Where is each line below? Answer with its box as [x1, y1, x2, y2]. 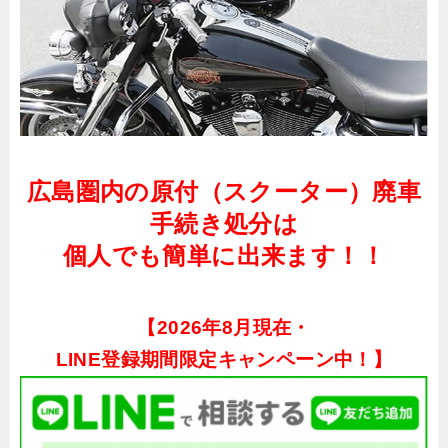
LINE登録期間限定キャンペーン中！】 [55, 348, 393, 370]
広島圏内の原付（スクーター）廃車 [26, 177, 422, 205]
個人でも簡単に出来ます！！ [62, 241, 386, 269]
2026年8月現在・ [156, 316, 311, 338]
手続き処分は [149, 209, 299, 237]
